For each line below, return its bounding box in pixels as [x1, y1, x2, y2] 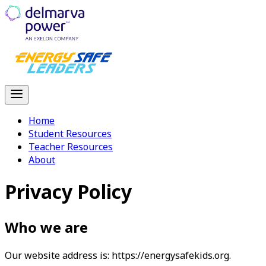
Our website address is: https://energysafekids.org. [5, 248, 231, 262]
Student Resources [28, 127, 112, 140]
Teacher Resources [28, 140, 113, 153]
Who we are [5, 217, 88, 237]
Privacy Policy [5, 179, 132, 205]
